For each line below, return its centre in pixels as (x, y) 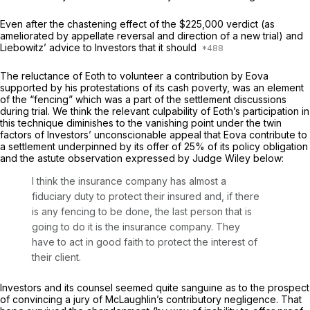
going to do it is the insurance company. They (136, 227)
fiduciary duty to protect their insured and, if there (146, 197)
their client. (56, 257)
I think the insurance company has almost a (129, 181)
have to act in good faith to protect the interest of (145, 242)
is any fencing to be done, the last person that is (142, 212)
